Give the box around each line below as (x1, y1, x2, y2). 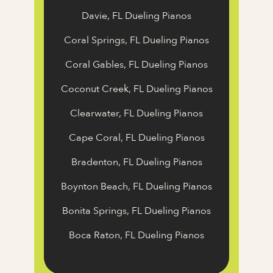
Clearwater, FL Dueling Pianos (70, 107, 203, 121)
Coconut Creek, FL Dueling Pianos (60, 82, 213, 96)
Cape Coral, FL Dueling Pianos (68, 131, 205, 145)
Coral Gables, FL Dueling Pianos (65, 58, 208, 72)
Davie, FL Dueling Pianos (82, 9, 191, 23)
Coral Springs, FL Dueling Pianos (64, 34, 209, 48)
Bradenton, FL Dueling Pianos (71, 155, 202, 169)
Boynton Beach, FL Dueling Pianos (61, 180, 212, 194)
